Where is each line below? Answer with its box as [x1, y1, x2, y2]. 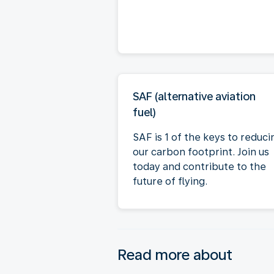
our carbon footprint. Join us [133, 146, 269, 158]
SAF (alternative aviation [133, 89, 256, 103]
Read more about [117, 245, 232, 264]
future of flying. [133, 175, 207, 187]
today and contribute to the [133, 160, 266, 172]
